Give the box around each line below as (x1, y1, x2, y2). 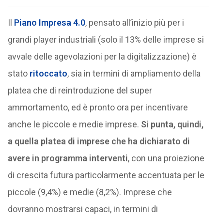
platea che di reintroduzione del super (7, 85, 152, 95)
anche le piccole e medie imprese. (7, 119, 141, 129)
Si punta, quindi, (140, 119, 203, 129)
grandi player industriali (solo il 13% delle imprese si (7, 34, 204, 45)
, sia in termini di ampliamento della (67, 68, 201, 78)
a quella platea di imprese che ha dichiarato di (7, 136, 190, 146)
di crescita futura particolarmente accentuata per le (7, 170, 204, 180)
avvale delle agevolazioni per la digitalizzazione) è (7, 51, 197, 62)
